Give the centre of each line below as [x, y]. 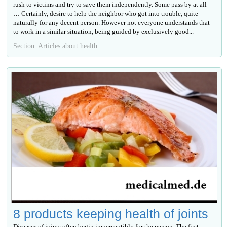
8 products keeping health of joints [111, 214]
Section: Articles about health [55, 46]
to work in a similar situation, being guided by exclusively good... [104, 32]
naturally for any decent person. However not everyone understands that [112, 23]
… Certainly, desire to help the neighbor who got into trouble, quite [106, 14]
